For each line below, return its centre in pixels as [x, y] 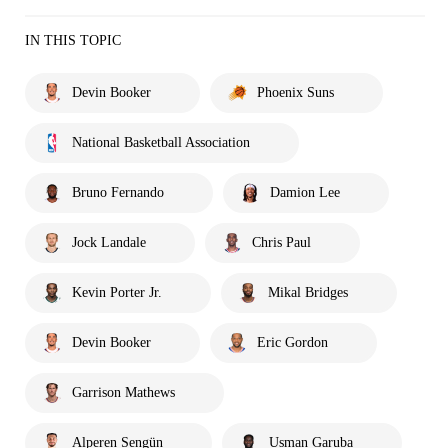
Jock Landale [109, 242]
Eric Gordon [292, 342]
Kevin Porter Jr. [117, 292]
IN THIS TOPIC [73, 40]
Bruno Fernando [118, 192]
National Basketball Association [161, 142]
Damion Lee [305, 192]
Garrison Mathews [123, 392]
